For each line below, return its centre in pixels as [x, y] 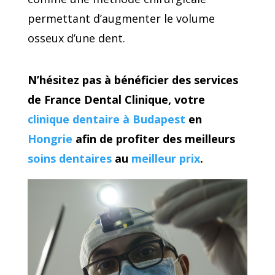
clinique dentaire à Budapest [106, 119]
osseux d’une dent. [76, 38]
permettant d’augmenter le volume [121, 18]
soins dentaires [69, 158]
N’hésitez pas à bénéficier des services [133, 79]
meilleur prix [165, 158]
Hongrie [50, 138]
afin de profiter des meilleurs [153, 138]
